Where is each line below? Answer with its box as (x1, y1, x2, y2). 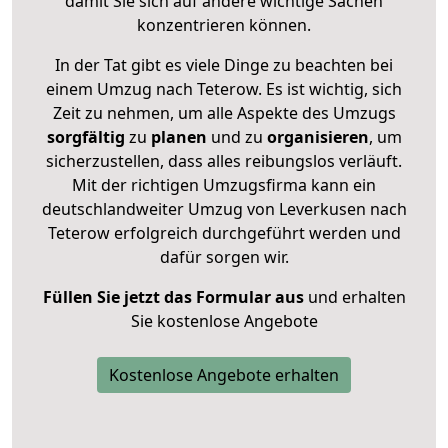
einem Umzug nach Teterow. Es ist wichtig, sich (46, 77, 402, 100)
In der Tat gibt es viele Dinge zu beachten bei (55, 53, 393, 76)
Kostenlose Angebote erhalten (109, 363, 339, 386)
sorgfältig (46, 125, 125, 148)
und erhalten (303, 285, 406, 308)
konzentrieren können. (137, 13, 311, 36)
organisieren (262, 125, 369, 148)
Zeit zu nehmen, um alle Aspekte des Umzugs (52, 101, 396, 124)
